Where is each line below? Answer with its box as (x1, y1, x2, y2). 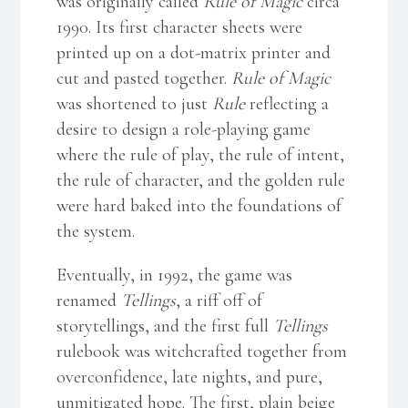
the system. (56, 219, 136, 242)
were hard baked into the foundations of (56, 194, 342, 217)
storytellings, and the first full (56, 314, 274, 337)
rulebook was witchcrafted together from (56, 340, 348, 362)
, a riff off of (176, 289, 263, 311)
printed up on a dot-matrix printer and (56, 41, 331, 64)
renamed (56, 289, 122, 311)
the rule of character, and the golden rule (56, 168, 346, 191)
